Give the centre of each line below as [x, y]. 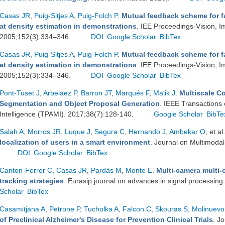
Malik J [164, 93]
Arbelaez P [60, 93]
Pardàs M [106, 170]
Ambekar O [187, 132]
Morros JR [44, 132]
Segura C [109, 132]
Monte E [139, 170]
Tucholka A [101, 209]
